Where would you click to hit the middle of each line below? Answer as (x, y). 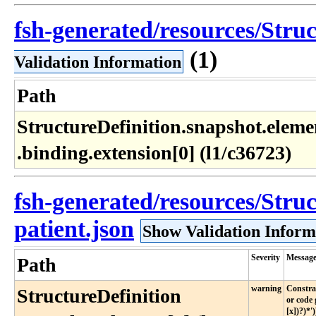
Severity (266, 257)
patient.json (74, 229)
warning (266, 288)
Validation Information (98, 62)
